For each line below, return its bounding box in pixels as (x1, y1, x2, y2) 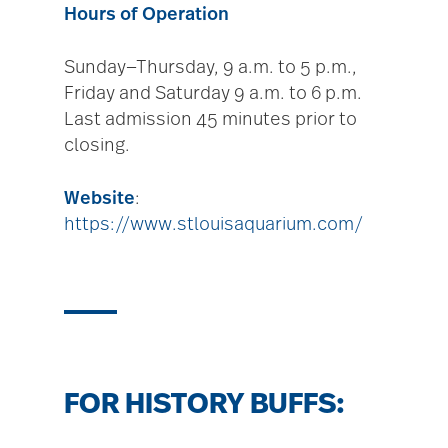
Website (64, 190, 135, 209)
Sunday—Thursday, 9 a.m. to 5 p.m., (64, 59, 357, 78)
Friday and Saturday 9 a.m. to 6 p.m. (64, 85, 362, 104)
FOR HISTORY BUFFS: (64, 391, 345, 420)
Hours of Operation (64, 6, 229, 25)
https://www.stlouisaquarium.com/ (64, 216, 363, 235)
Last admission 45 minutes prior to (64, 111, 357, 130)
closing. (64, 137, 130, 156)
